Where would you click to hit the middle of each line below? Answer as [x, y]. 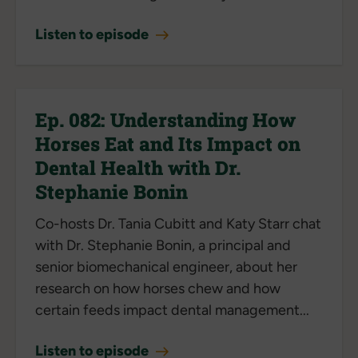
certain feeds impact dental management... [172, 310]
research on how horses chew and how [158, 288]
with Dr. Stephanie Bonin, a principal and [163, 245]
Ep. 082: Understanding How [165, 119]
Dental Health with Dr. [138, 167]
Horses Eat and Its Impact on [168, 143]
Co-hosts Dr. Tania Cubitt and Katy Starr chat [178, 223]
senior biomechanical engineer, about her [166, 267]
